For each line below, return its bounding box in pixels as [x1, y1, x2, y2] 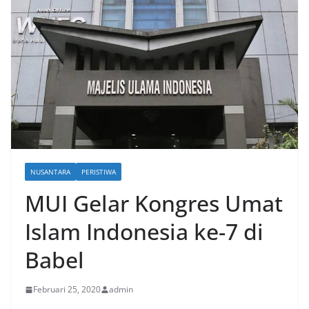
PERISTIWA [81, 167, 116, 177]
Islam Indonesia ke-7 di [25, 217, 263, 247]
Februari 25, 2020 [33, 283, 101, 296]
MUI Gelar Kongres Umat [25, 188, 283, 219]
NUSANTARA [30, 167, 70, 177]
